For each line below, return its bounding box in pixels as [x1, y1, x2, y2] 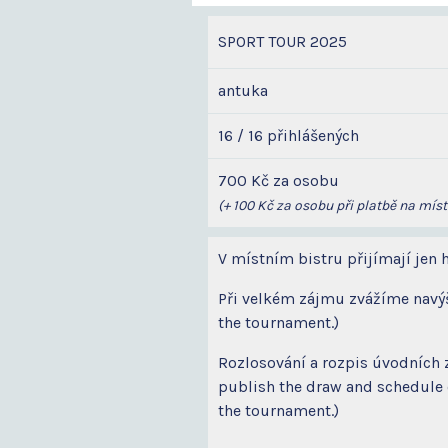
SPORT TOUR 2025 [218, 32, 347, 52]
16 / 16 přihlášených [218, 126, 359, 146]
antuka [218, 81, 268, 101]
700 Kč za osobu [218, 171, 339, 191]
